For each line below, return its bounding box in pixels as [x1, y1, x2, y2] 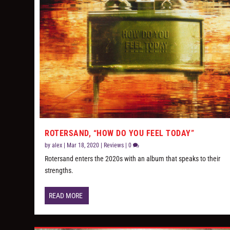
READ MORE [49, 191, 83, 200]
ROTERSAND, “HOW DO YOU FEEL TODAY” [45, 128, 195, 138]
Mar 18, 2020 [67, 141, 100, 149]
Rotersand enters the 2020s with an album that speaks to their [45, 154, 221, 163]
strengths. [45, 166, 74, 175]
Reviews [104, 141, 124, 149]
